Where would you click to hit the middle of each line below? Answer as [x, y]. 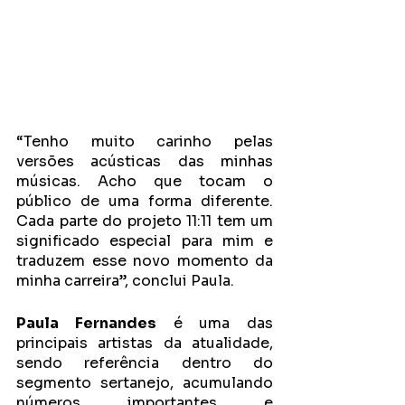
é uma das [214, 324]
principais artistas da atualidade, [145, 344]
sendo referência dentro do [145, 363]
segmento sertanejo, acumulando [145, 383]
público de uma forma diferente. [145, 202]
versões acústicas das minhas [145, 162]
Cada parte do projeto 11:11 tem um [145, 221]
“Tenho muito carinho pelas [145, 142]
